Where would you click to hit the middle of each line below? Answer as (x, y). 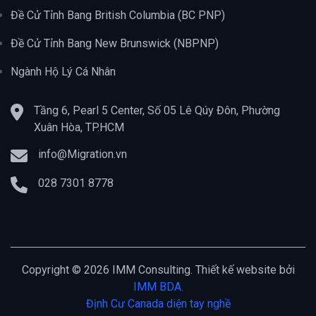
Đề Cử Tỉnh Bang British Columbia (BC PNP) (118, 15)
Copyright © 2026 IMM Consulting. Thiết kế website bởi (158, 269)
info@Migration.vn (83, 154)
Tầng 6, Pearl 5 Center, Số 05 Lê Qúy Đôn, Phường (157, 110)
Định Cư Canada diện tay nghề (158, 303)
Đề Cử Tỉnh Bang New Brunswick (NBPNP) (115, 43)
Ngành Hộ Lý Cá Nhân (63, 71)
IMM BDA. (158, 286)
